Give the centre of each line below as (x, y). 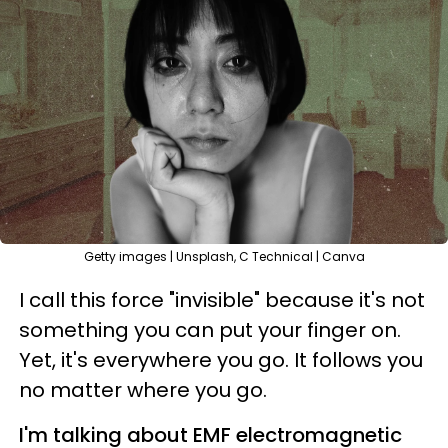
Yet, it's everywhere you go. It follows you (221, 360)
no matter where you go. (143, 390)
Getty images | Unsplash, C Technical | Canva (224, 256)
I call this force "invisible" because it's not (222, 300)
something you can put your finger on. (210, 330)
